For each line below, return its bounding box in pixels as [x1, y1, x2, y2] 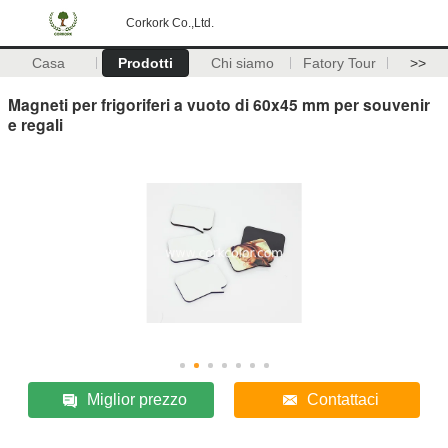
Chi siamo [210, 55, 274, 71]
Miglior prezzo [87, 390, 188, 408]
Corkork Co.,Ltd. [126, 16, 214, 30]
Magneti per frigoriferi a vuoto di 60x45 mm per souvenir [8, 92, 430, 116]
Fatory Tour [302, 55, 376, 71]
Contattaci [306, 390, 379, 408]
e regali [8, 112, 63, 136]
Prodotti [117, 55, 173, 71]
